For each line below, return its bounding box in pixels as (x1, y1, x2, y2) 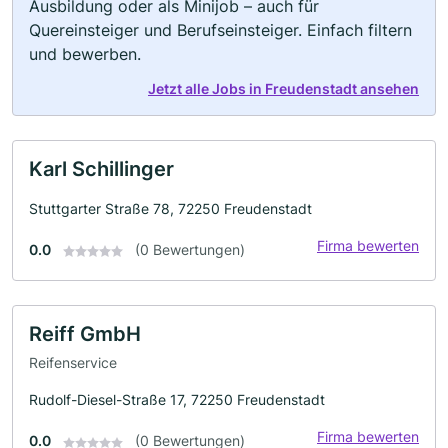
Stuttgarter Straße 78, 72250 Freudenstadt (29, 199, 312, 217)
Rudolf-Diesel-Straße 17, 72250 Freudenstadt (29, 391, 325, 409)
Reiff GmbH (29, 321, 141, 346)
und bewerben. (29, 43, 141, 64)
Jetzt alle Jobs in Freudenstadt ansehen (148, 79, 419, 97)
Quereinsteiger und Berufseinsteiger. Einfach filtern (29, 19, 412, 40)
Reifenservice (29, 354, 117, 372)
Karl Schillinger (29, 156, 174, 181)
